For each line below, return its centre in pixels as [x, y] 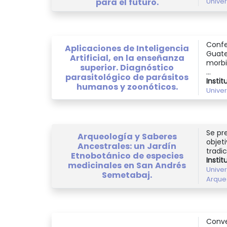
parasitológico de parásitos [127, 77]
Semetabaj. [127, 175]
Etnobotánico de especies [127, 156]
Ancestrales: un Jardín [127, 146]
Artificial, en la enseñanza [127, 58]
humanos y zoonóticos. [127, 87]
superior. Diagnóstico [127, 67]
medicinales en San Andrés [127, 166]
